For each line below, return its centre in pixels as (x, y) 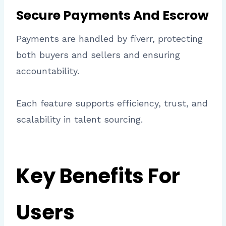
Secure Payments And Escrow (112, 15)
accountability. (48, 71)
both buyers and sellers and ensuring (98, 55)
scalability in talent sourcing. (79, 120)
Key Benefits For (98, 176)
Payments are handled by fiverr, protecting (109, 39)
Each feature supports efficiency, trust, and (112, 103)
